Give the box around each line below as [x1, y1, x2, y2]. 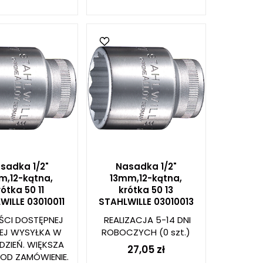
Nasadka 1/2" [115, 160, 177, 173]
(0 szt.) [157, 226, 191, 238]
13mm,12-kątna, [110, 172, 183, 184]
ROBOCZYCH [102, 226, 157, 238]
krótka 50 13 [119, 184, 174, 196]
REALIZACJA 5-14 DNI [104, 214, 191, 226]
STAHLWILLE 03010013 [98, 195, 194, 208]
